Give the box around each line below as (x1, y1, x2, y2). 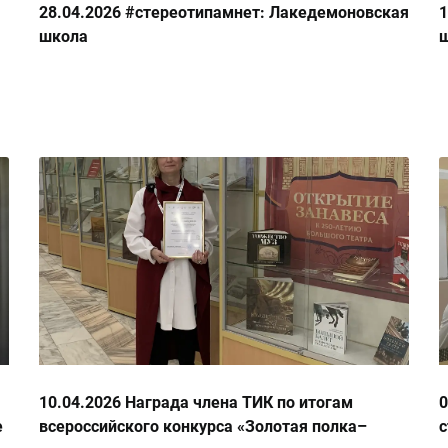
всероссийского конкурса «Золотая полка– (39, 417, 367, 437)
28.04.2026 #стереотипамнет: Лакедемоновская (39, 3, 409, 23)
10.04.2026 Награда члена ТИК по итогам (39, 393, 353, 413)
